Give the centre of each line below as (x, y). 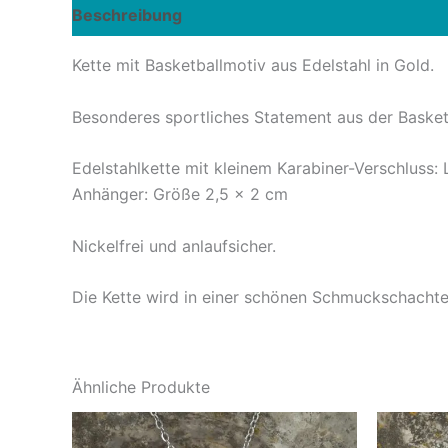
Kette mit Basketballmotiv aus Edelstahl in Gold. (253, 65)
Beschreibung (127, 15)
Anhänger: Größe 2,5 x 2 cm (180, 194)
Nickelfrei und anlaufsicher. (174, 245)
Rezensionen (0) (269, 15)
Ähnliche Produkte (141, 387)
